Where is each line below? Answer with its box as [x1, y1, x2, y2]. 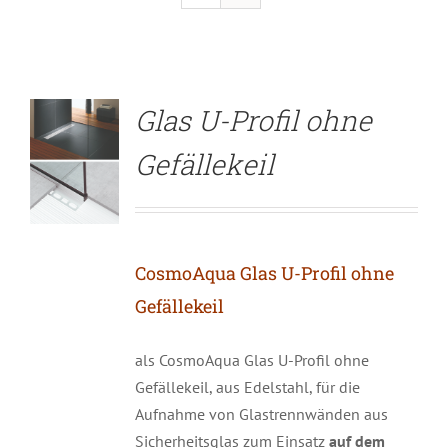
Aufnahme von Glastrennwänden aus [134, 404, 388, 425]
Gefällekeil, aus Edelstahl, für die [134, 377, 360, 398]
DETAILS [50, 33, 100, 49]
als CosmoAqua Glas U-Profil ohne [134, 350, 369, 371]
